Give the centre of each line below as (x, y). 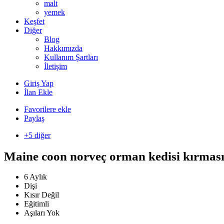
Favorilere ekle (47, 109)
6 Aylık (35, 177)
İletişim (55, 66)
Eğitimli (36, 204)
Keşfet (34, 21)
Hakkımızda (63, 48)
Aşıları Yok (42, 213)
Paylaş (34, 118)
